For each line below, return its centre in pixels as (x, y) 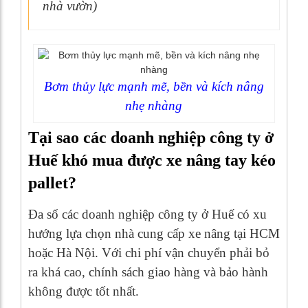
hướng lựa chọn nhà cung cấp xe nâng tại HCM (154, 234)
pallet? (52, 183)
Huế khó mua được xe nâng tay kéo (152, 161)
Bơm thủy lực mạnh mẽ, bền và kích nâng (154, 87)
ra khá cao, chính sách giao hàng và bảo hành (148, 272)
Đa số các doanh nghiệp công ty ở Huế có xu (147, 214)
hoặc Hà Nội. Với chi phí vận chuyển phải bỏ (149, 253)
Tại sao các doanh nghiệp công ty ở (151, 138)
